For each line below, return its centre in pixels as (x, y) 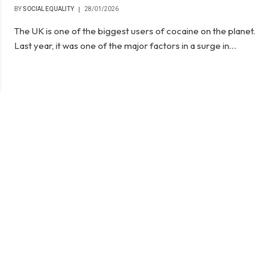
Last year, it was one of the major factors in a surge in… (125, 46)
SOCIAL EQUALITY (49, 9)
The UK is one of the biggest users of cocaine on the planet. (135, 31)
